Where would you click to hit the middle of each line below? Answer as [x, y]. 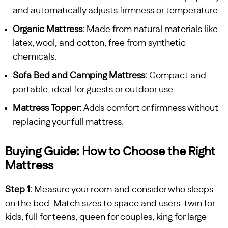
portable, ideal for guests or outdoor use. [94, 89]
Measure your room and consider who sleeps [124, 190]
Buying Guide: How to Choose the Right [110, 151]
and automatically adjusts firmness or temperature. [116, 10]
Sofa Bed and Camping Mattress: [80, 76]
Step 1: [20, 190]
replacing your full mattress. [68, 122]
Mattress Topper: [47, 108]
